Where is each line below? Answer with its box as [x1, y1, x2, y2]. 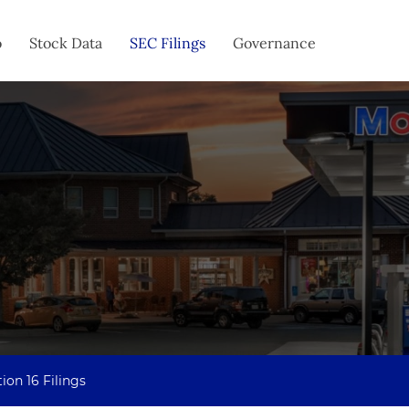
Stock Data [29, 34, 102, 52]
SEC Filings [130, 34, 205, 52]
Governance [233, 34, 316, 52]
